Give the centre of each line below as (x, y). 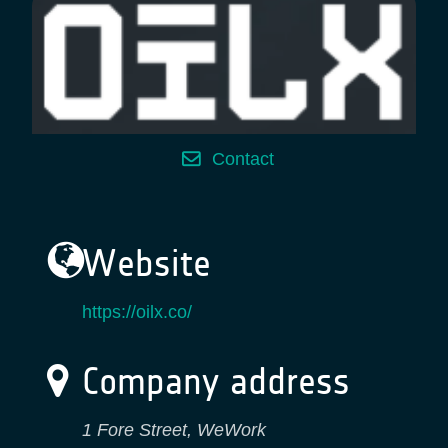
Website (141, 264)
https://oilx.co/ (137, 312)
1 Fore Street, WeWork (174, 430)
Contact (242, 159)
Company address (210, 382)
